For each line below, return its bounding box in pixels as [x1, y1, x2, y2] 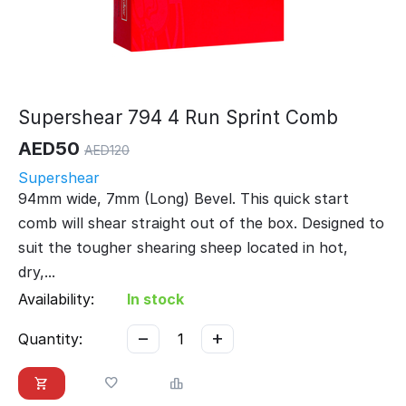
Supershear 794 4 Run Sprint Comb [18, 106, 338, 130]
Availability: [18, 290, 94, 309]
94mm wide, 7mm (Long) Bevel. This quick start [18, 189, 349, 208]
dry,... [18, 263, 55, 282]
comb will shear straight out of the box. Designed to [18, 214, 384, 233]
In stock [127, 290, 184, 309]
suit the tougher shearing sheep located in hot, [18, 238, 348, 257]
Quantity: [18, 330, 82, 349]
